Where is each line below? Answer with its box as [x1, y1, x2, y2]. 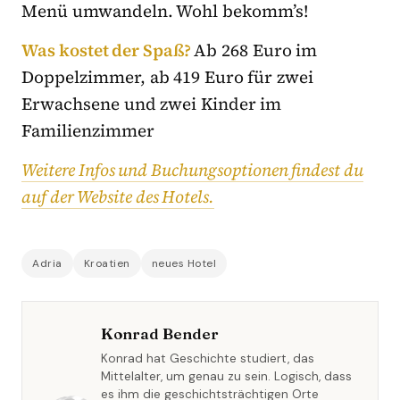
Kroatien [83, 256, 130, 271]
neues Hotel [151, 256, 216, 271]
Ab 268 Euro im [194, 38, 318, 62]
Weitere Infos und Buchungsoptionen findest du [21, 158, 364, 182]
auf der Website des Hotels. [21, 185, 215, 209]
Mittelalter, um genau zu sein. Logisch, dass [101, 369, 352, 385]
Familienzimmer [21, 119, 154, 143]
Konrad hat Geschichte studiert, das [101, 351, 314, 367]
